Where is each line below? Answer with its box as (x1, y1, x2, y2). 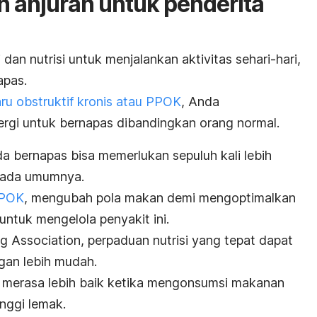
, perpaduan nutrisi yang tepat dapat (81, 232, 293, 248)
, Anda (181, 93, 219, 109)
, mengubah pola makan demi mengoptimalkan (24, 190, 296, 205)
